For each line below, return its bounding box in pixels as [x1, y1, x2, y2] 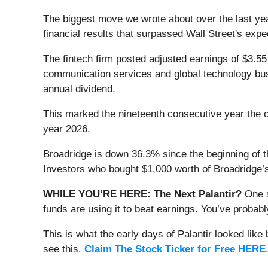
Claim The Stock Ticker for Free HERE [84, 243, 266, 255]
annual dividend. [43, 83, 118, 95]
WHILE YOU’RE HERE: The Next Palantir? [43, 188, 242, 200]
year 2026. [43, 123, 90, 135]
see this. [43, 243, 84, 255]
